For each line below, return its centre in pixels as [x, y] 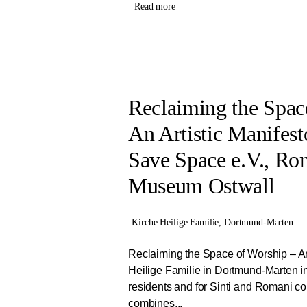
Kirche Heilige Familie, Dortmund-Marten [212, 222]
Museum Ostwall [201, 186]
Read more [155, 7]
